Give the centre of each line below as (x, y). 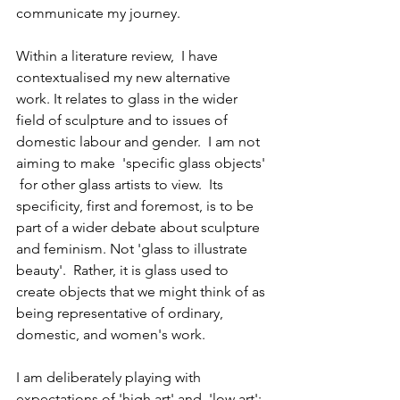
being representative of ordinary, (121, 313)
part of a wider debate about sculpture (140, 227)
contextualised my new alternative (125, 77)
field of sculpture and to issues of (124, 120)
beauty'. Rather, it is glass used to (124, 270)
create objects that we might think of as (142, 292)
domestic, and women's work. (111, 334)
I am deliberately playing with (110, 377)
